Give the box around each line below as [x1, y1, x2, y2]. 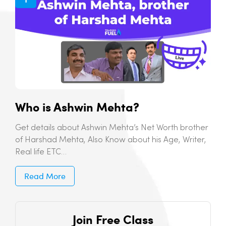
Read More [24, 171, 66, 182]
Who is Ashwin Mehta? [15, 98, 139, 116]
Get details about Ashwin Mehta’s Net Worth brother [15, 124, 208, 133]
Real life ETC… [15, 148, 67, 157]
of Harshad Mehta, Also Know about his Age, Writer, [15, 136, 206, 145]
